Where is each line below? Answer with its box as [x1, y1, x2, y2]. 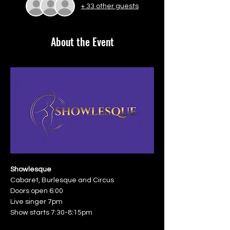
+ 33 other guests [81, 2, 139, 10]
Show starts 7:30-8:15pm [10, 209, 92, 217]
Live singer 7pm [10, 198, 63, 206]
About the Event [50, 34, 114, 49]
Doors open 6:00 [10, 187, 63, 195]
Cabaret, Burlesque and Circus [10, 177, 114, 184]
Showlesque [10, 166, 51, 174]
